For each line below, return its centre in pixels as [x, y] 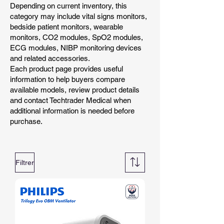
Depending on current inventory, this [68, 6]
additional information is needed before [72, 111]
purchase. [26, 121]
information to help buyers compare [67, 79]
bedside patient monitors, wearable [66, 27]
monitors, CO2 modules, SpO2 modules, [76, 37]
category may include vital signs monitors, [78, 16]
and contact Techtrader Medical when [70, 100]
